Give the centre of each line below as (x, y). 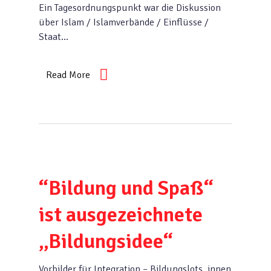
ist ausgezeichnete (121, 215)
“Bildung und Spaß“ (126, 188)
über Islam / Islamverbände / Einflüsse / (124, 22)
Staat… (54, 37)
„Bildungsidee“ (106, 241)
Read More (68, 75)
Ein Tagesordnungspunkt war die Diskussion (130, 8)
